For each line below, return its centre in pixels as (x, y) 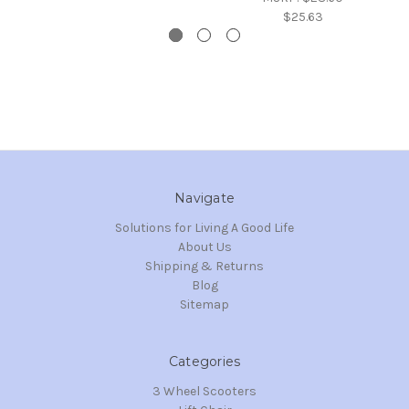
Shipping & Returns (204, 266)
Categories (204, 361)
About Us (204, 246)
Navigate (204, 198)
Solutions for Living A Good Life (204, 227)
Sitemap (204, 304)
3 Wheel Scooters (204, 391)
